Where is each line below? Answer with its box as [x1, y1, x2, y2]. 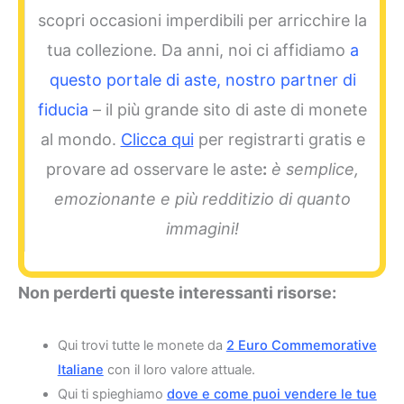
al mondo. [40, 130, 121, 150]
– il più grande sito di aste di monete [88, 100, 367, 120]
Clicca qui [120, 130, 194, 150]
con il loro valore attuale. [103, 361, 255, 378]
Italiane [57, 361, 104, 378]
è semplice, [267, 160, 359, 179]
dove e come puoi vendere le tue [166, 385, 377, 402]
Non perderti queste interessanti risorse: [18, 282, 336, 302]
